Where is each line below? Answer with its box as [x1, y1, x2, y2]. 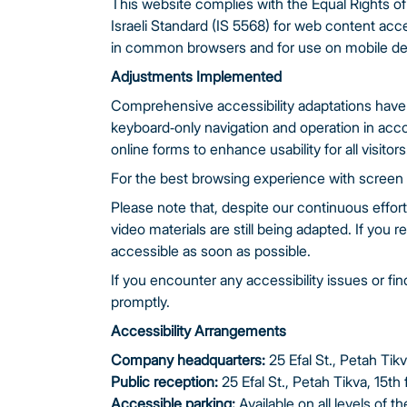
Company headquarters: [111, 350, 265, 370]
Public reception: [111, 372, 218, 392]
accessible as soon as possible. [111, 241, 311, 261]
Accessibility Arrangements [111, 321, 286, 341]
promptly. [111, 292, 170, 312]
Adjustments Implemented [111, 66, 282, 86]
